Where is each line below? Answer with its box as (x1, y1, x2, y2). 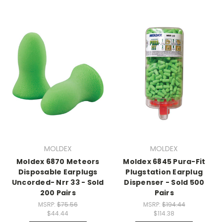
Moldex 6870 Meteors (16, 157, 100, 167)
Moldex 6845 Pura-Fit (123, 157, 206, 167)
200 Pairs (40, 188, 76, 198)
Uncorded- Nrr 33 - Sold (11, 177, 104, 188)
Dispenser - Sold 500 (124, 177, 205, 188)
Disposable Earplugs (18, 167, 98, 177)
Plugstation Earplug (125, 167, 203, 177)
